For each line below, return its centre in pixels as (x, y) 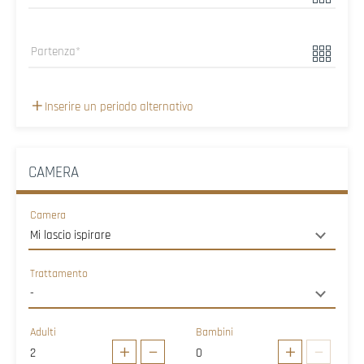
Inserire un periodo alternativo (119, 106)
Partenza (54, 51)
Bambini (215, 332)
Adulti (43, 332)
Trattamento (59, 273)
